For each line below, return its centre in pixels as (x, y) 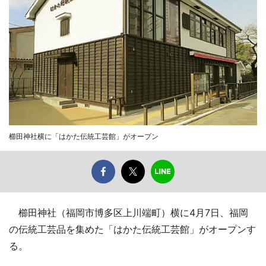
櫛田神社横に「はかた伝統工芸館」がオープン (84, 136)
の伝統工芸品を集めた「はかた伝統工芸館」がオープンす (132, 229)
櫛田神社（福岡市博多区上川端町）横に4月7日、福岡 (129, 212)
